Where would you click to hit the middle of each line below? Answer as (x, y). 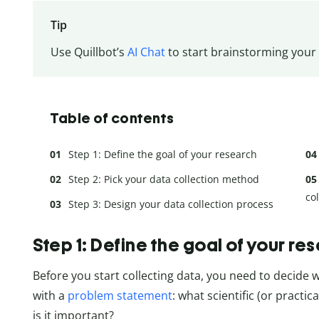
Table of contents (112, 118)
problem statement (120, 295)
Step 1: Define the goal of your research (163, 154)
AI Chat (146, 52)
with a (50, 295)
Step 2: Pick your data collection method (164, 179)
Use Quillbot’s (89, 52)
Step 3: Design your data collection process (171, 204)
